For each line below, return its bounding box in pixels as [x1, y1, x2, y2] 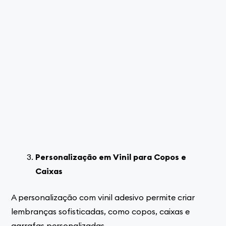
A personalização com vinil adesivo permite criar [11, 192, 195, 202]
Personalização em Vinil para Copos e [35, 151, 187, 162]
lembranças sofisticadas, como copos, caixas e [11, 206, 190, 216]
